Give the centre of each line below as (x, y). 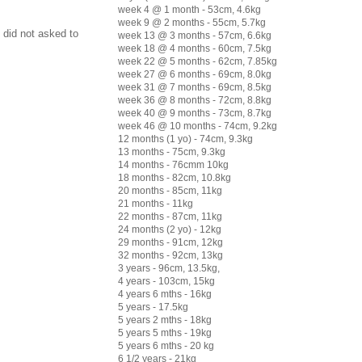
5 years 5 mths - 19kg (165, 333)
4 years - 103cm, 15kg (166, 281)
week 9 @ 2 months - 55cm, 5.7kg (192, 22)
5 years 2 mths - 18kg (165, 320)
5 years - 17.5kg (153, 307)
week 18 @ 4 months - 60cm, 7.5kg (195, 48)
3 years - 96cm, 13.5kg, (169, 268)
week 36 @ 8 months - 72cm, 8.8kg (195, 100)
